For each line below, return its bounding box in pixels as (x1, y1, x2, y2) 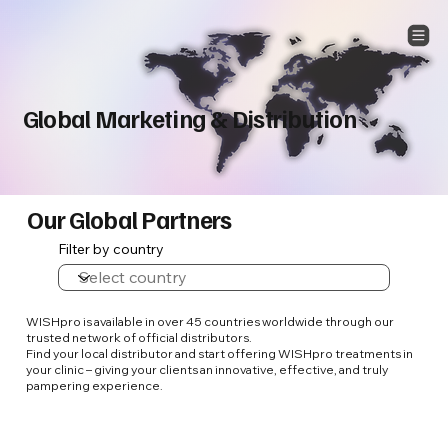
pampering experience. (26, 377, 164, 393)
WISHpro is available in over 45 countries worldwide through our (26, 313, 395, 329)
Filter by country (58, 240, 164, 259)
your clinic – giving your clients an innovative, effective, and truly (26, 361, 389, 377)
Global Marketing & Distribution (22, 102, 357, 134)
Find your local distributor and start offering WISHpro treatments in (26, 345, 414, 361)
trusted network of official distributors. (26, 329, 253, 345)
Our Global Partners (27, 203, 232, 235)
